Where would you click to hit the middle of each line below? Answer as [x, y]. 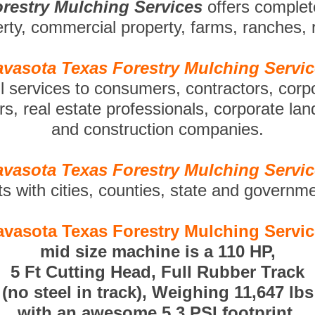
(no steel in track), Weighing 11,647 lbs [157, 292]
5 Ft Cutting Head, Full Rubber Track [157, 272]
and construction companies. [157, 129]
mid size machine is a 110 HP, [157, 251]
